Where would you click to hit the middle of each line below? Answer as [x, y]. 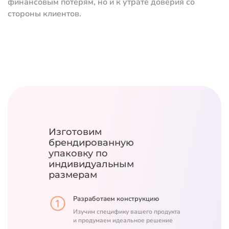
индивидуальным [91, 164]
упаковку [72, 154]
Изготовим [75, 132]
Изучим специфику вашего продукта [127, 212]
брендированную [91, 143]
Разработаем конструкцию [116, 199]
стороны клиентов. [44, 14]
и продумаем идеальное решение [123, 221]
